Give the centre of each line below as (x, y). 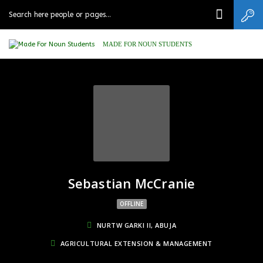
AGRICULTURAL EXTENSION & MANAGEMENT (136, 243)
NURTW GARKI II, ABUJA (136, 225)
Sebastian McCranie (131, 183)
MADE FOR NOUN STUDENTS (147, 44)
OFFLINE (131, 204)
